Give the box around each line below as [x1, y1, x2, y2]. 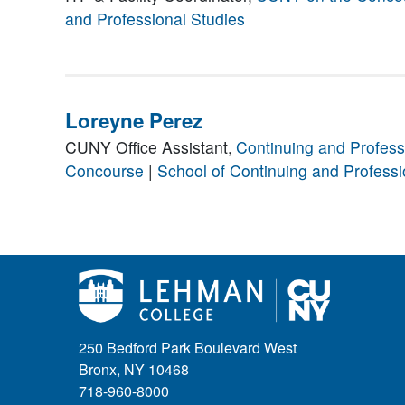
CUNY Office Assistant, [65, 136, 232, 159]
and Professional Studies [65, 7, 245, 31]
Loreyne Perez [65, 106, 202, 136]
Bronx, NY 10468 [79, 359, 189, 381]
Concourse [65, 159, 144, 183]
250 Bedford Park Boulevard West [79, 337, 297, 359]
